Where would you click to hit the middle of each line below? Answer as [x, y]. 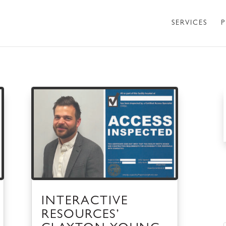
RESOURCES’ [80, 216]
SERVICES [189, 23]
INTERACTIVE [84, 202]
